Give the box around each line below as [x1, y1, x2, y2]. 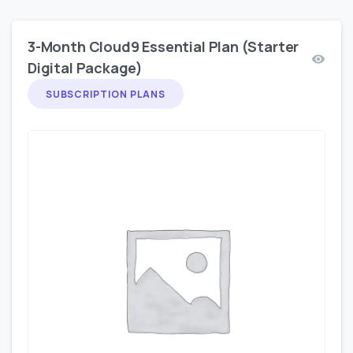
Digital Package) [28, 58, 143, 78]
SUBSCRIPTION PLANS [45, 87, 166, 101]
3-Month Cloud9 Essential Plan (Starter [28, 37, 299, 57]
